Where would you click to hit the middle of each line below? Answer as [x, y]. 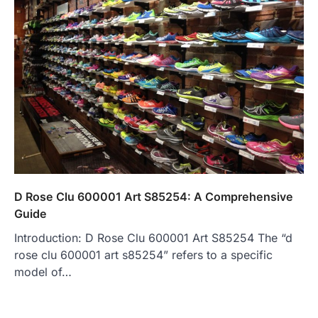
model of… [43, 272]
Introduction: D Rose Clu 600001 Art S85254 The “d [153, 237]
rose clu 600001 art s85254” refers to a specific [143, 254]
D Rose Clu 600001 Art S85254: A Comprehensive [154, 196]
